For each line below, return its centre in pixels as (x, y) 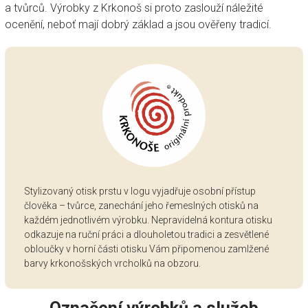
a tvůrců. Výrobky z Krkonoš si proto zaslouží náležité (134, 8)
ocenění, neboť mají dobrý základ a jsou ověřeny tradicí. (138, 25)
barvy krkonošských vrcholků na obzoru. (112, 264)
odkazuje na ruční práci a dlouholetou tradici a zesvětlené (146, 235)
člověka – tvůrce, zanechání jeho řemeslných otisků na (141, 206)
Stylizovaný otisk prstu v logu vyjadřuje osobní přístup (140, 191)
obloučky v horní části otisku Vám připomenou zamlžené (146, 249)
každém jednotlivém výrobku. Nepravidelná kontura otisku (148, 220)
